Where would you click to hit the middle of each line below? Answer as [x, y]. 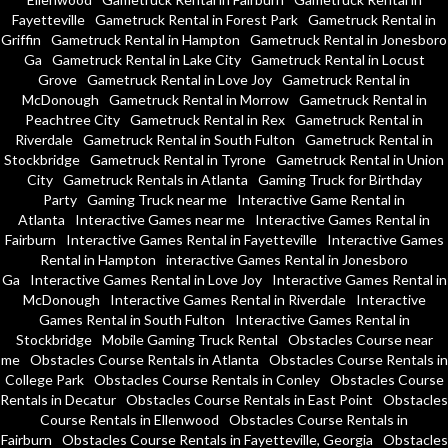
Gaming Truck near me [157, 199]
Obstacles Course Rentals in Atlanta [144, 359]
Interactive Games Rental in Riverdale [227, 299]
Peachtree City [72, 119]
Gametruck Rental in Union [360, 159]
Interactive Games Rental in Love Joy [145, 279]
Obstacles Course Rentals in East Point [249, 399]
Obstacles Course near [360, 339]
